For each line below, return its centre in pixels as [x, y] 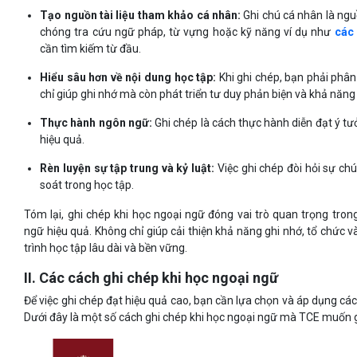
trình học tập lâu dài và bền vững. [106, 248]
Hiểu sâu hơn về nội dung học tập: [129, 78]
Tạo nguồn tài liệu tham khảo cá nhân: [142, 16]
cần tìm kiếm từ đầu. [91, 49]
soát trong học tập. [87, 185]
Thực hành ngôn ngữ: [98, 123]
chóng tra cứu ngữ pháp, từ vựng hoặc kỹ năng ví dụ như [187, 32]
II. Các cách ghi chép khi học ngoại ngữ [151, 278]
